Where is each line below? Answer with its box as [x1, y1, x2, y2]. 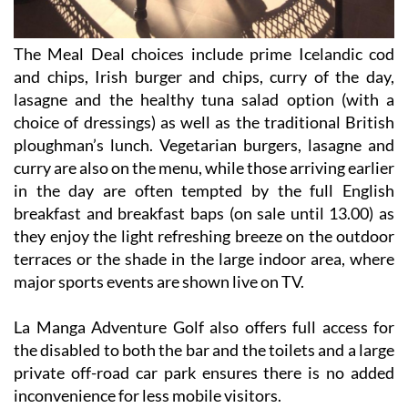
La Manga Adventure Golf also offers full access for [14, 317, 394, 338]
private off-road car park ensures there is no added [14, 362, 394, 383]
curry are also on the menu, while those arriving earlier [14, 158, 394, 178]
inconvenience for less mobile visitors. [14, 385, 281, 406]
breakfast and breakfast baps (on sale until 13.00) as [14, 203, 394, 224]
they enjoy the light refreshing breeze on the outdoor [14, 226, 394, 247]
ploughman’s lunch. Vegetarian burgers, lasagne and [14, 135, 394, 156]
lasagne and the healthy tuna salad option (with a [14, 89, 394, 110]
